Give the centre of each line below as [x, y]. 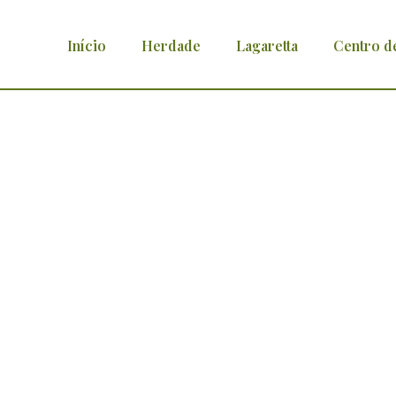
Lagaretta [267, 45]
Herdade [171, 45]
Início [87, 45]
